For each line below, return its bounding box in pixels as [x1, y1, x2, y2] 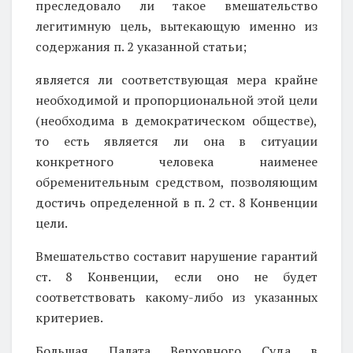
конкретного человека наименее [35, 152, 318, 170]
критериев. [35, 308, 103, 326]
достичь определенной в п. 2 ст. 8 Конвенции [35, 193, 318, 211]
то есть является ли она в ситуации [35, 132, 318, 150]
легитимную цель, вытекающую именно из [35, 17, 318, 35]
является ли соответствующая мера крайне [35, 70, 318, 88]
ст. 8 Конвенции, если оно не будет [35, 267, 318, 285]
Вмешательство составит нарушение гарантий [35, 247, 318, 265]
